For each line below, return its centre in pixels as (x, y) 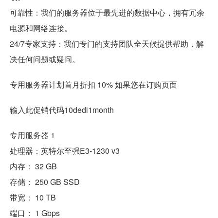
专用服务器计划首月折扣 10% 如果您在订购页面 (93, 85)
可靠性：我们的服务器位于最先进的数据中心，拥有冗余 (107, 13)
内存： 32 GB (33, 166)
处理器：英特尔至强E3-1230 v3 (65, 151)
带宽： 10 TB (33, 198)
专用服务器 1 (32, 135)
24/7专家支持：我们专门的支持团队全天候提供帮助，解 (107, 44)
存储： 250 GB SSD (45, 182)
